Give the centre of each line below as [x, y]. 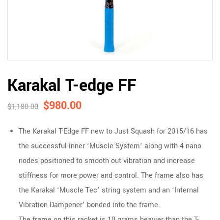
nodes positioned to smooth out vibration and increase [107, 161]
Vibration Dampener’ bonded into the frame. [89, 205]
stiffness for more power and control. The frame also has [111, 176]
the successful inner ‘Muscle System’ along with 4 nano [110, 146]
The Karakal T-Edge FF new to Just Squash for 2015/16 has [113, 132]
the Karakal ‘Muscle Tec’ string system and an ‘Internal [109, 191]
